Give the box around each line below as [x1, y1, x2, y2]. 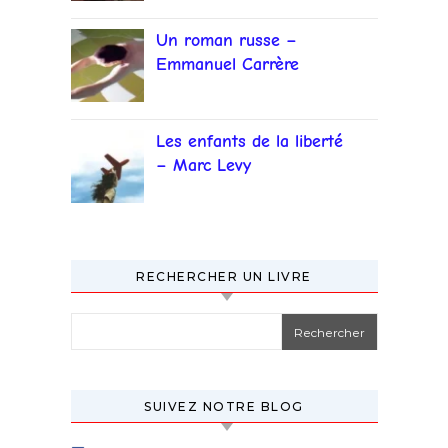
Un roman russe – [155, 29, 297, 51]
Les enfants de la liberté [155, 130, 343, 152]
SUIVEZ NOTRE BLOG [144, 398, 304, 414]
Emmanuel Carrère [155, 53, 299, 75]
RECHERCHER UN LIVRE [136, 268, 312, 284]
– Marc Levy [155, 154, 251, 176]
